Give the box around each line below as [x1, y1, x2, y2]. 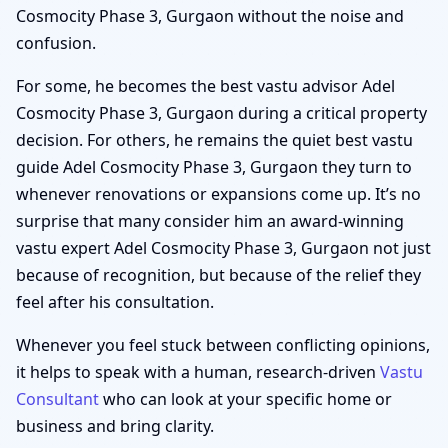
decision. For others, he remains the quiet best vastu [16, 128, 413, 151]
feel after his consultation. [16, 290, 214, 313]
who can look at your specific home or [99, 387, 392, 410]
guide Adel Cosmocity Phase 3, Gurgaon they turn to [16, 155, 412, 178]
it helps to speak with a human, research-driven [16, 360, 380, 383]
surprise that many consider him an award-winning [16, 209, 404, 232]
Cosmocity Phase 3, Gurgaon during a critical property [16, 101, 427, 124]
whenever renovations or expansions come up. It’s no [16, 182, 421, 205]
